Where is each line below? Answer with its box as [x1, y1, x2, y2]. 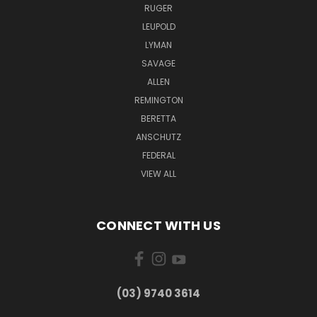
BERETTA [141, 112, 176, 125]
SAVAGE [142, 57, 175, 69]
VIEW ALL [141, 167, 176, 180]
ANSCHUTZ [136, 130, 181, 143]
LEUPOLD [142, 20, 175, 33]
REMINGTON [134, 93, 183, 106]
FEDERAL [142, 149, 175, 161]
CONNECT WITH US [96, 216, 221, 234]
